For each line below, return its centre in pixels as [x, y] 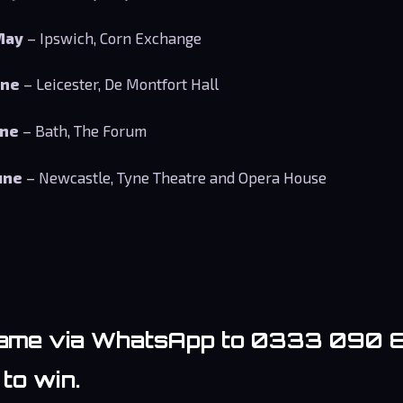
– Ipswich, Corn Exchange [113, 37]
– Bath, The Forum [83, 131]
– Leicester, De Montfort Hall [120, 84]
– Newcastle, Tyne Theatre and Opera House [175, 177]
